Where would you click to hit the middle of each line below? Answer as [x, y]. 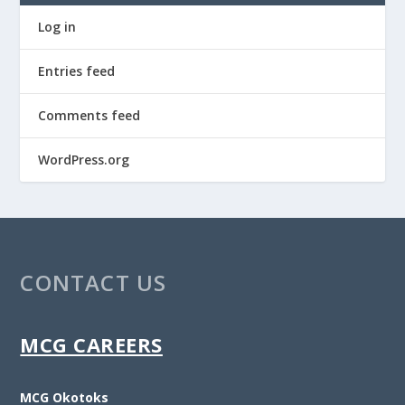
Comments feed [89, 115]
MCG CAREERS [91, 345]
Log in [57, 26]
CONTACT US [94, 282]
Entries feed [77, 71]
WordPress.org [84, 159]
